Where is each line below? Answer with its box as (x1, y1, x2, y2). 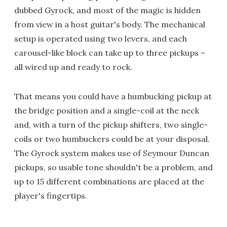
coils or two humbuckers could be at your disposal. (14, 134, 210, 144)
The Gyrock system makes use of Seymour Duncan (14, 148, 209, 158)
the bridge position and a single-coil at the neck (14, 105, 199, 116)
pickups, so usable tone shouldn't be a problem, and (14, 162, 213, 172)
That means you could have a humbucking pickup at (14, 91, 212, 101)
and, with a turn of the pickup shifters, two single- (14, 120, 208, 130)
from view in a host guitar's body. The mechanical (14, 19, 205, 29)
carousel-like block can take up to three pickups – (14, 48, 205, 58)
